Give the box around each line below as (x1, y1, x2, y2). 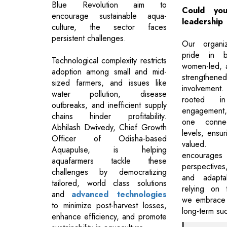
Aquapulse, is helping (52, 143, 167, 156)
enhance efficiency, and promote (52, 210, 167, 222)
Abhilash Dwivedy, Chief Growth (52, 121, 167, 133)
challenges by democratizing (52, 166, 167, 178)
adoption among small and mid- (52, 65, 167, 78)
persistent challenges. (52, 32, 126, 44)
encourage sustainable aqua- (52, 10, 167, 22)
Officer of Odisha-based (52, 132, 167, 144)
